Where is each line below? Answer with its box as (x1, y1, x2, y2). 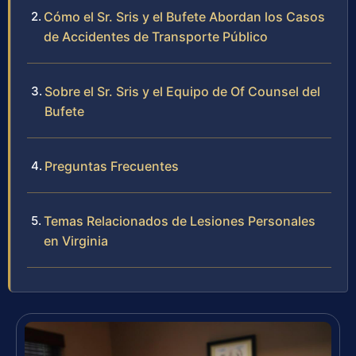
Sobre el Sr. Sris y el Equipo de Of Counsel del (44, 83, 320, 100)
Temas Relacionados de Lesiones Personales (44, 213, 315, 230)
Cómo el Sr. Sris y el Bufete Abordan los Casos (44, 9, 325, 25)
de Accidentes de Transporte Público (44, 29, 268, 45)
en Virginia (44, 233, 108, 250)
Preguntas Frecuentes (44, 158, 179, 175)
